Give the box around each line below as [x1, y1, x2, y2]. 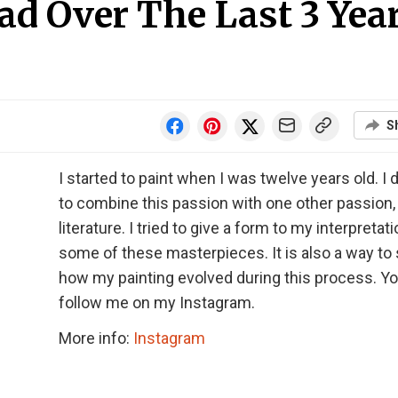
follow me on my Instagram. [59, 293, 255, 312]
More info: [59, 329, 133, 347]
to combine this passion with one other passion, [59, 194, 395, 212]
